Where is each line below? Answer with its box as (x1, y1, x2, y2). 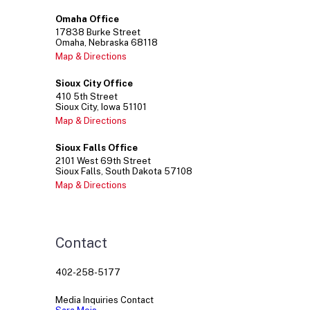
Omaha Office (55, 14, 119, 25)
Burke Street (86, 27, 140, 38)
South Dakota (105, 166, 162, 177)
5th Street (73, 91, 118, 102)
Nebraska (89, 37, 129, 48)
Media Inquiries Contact (55, 295, 154, 306)
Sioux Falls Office (55, 143, 138, 154)
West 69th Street (77, 156, 151, 167)
